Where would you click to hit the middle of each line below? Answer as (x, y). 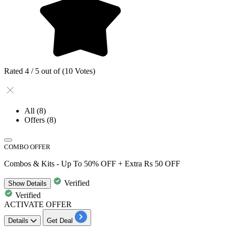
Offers (36, 120)
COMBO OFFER (27, 147)
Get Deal (60, 220)
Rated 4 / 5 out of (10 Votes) (50, 71)
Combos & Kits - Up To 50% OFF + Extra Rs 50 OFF (92, 163)
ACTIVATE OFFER (38, 204)
